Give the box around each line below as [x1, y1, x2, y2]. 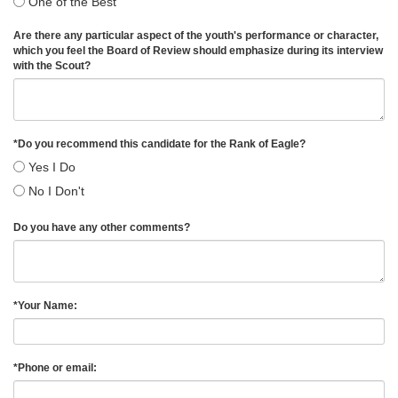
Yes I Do [25, 159, 76, 174]
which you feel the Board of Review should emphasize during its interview [13, 44, 383, 57]
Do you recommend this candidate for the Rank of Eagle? [18, 137, 311, 150]
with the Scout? [13, 59, 96, 72]
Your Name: [18, 298, 83, 312]
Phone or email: [18, 361, 102, 374]
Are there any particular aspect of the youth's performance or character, [13, 28, 378, 42]
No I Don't [25, 183, 84, 198]
